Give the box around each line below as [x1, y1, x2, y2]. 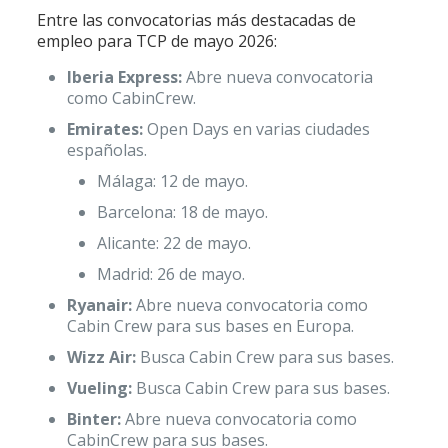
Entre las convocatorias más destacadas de [36, 9, 356, 31]
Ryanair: [66, 294, 132, 316]
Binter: [66, 408, 121, 430]
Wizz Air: [66, 346, 136, 368]
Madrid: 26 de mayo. [96, 263, 245, 285]
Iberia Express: [66, 66, 182, 88]
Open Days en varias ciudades [142, 118, 370, 140]
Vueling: [66, 377, 132, 399]
